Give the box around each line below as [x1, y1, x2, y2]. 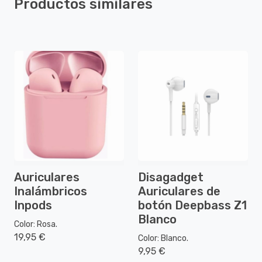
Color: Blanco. [138, 233, 188, 243]
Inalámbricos [14, 184, 87, 198]
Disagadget [138, 170, 204, 184]
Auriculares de [138, 184, 220, 198]
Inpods [14, 198, 52, 212]
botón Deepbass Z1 [138, 198, 247, 212]
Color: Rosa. [14, 219, 57, 229]
